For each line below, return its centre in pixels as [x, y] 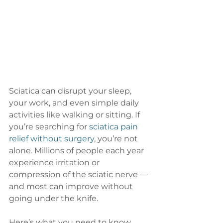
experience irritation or [55, 163]
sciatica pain [114, 127]
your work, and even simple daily [75, 103]
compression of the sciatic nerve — [79, 175]
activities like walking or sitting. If [75, 115]
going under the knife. [54, 199]
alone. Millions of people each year [77, 151]
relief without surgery [52, 139]
